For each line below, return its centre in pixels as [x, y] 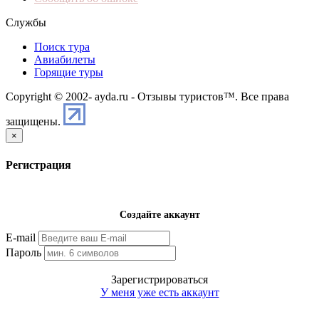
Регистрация [38, 164]
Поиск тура [62, 47]
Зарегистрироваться [159, 279]
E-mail [21, 237]
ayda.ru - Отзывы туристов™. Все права [190, 97]
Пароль [23, 252]
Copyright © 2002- [49, 97]
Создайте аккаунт [159, 214]
